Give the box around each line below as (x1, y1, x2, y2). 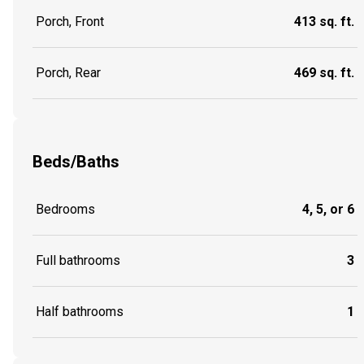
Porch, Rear (36, 65, 101, 81)
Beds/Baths (32, 151, 119, 171)
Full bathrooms (36, 253, 120, 269)
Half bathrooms (36, 304, 123, 320)
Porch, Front (36, 14, 104, 30)
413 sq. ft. (294, 14, 354, 30)
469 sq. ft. (294, 65, 354, 81)
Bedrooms (36, 201, 95, 218)
